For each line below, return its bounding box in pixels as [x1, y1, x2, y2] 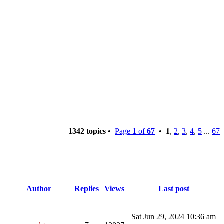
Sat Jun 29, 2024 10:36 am [131, 212, 216, 221]
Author [26, 184, 51, 193]
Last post [158, 184, 189, 193]
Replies [74, 184, 99, 193]
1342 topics [68, 126, 106, 135]
